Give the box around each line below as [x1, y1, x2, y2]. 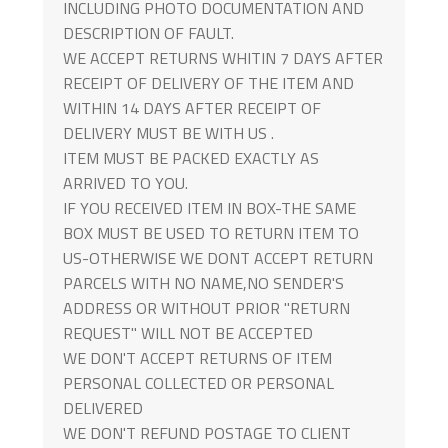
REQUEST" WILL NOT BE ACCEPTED [62, 320, 313, 345]
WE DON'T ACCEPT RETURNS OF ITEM [62, 345, 332, 370]
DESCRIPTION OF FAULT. [62, 20, 234, 45]
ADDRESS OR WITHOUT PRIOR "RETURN [62, 295, 350, 320]
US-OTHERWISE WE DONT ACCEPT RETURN [62, 245, 373, 270]
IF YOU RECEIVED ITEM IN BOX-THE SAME [62, 195, 356, 220]
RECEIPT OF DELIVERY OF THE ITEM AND [62, 70, 354, 95]
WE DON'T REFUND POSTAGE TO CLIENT [62, 420, 351, 445]
